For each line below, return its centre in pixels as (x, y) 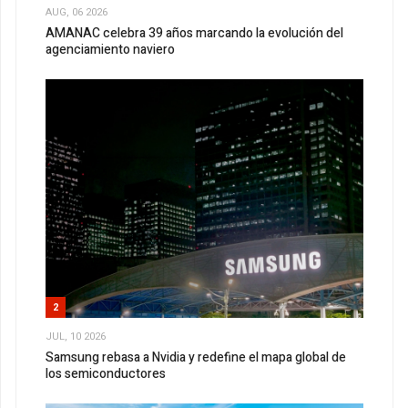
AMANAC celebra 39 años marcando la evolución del (194, 34)
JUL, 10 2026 (76, 336)
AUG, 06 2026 (76, 12)
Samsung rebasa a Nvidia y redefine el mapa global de (196, 358)
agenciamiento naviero (110, 50)
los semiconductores (106, 374)
